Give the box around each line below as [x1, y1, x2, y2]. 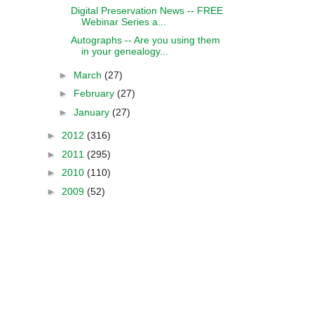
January [73, 106, 112, 118]
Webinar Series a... [81, 15, 166, 27]
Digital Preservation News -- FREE [70, 4, 223, 16]
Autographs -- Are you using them [70, 34, 220, 46]
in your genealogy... [81, 46, 168, 57]
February [73, 88, 117, 99]
